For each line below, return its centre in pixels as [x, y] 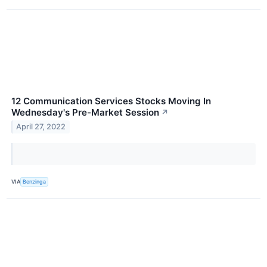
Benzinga [35, 182]
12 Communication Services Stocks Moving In [111, 101]
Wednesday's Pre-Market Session [85, 112]
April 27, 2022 [41, 127]
